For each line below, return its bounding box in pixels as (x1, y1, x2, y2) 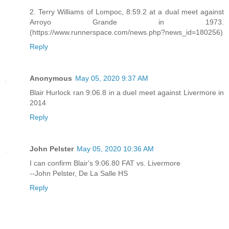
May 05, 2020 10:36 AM (77, 144, 154, 153)
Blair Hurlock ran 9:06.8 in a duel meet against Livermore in (30, 88, 224, 97)
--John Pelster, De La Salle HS (30, 169, 128, 177)
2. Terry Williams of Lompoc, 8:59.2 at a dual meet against (30, 7, 224, 16)
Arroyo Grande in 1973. (30, 17, 224, 26)
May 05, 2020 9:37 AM (75, 74, 148, 82)
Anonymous (30, 74, 72, 82)
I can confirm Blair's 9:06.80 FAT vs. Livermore (30, 158, 180, 167)
